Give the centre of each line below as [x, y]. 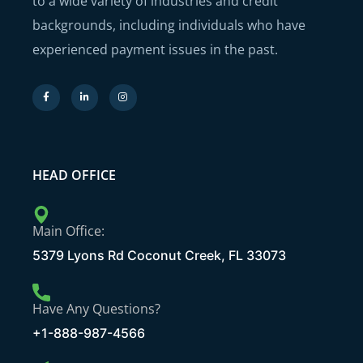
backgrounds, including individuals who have [169, 25]
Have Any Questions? [96, 309]
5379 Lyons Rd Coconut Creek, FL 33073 [159, 256]
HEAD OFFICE [74, 175]
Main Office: [68, 231]
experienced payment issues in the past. [155, 49]
